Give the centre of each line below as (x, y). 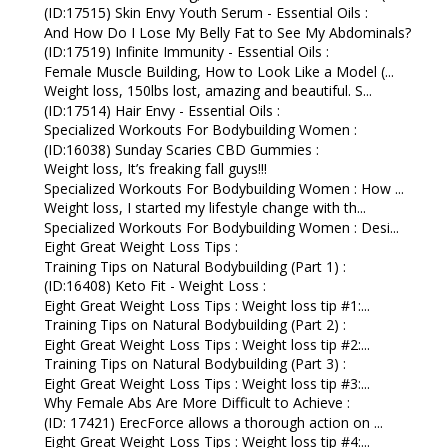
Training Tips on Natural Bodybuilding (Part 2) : (194, 325)
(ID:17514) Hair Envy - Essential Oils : (161, 110)
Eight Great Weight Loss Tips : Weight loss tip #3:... (206, 383)
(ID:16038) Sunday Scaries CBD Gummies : (181, 149)
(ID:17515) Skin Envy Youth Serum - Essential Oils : (205, 13)
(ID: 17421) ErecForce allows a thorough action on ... (213, 422)
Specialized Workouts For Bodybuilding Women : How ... (223, 188)
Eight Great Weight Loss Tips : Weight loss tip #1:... (206, 305)
